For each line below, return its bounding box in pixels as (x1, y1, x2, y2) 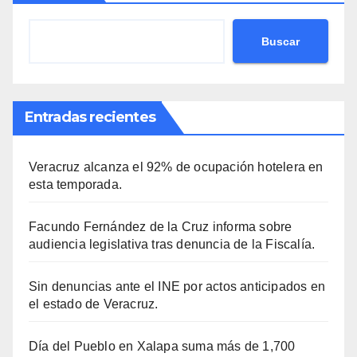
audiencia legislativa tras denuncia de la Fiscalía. (29, 237, 316, 252)
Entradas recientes (25, 108, 155, 127)
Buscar (261, 34, 300, 48)
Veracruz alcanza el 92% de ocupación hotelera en (29, 160, 324, 175)
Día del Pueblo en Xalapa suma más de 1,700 (29, 339, 296, 354)
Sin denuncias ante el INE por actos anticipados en (29, 280, 326, 294)
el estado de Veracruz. (29, 297, 159, 312)
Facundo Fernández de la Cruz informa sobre (29, 220, 292, 234)
